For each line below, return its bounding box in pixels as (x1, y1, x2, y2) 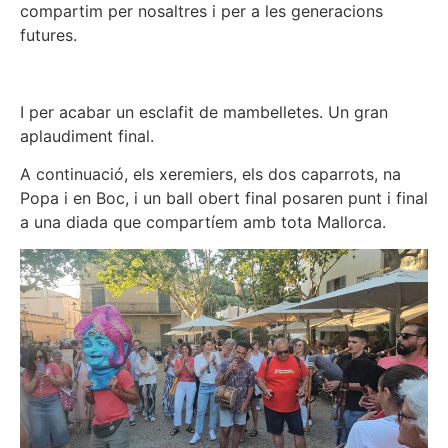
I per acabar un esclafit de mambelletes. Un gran (20, 101, 388, 122)
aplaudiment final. (20, 125, 154, 146)
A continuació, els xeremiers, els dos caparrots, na (20, 164, 401, 185)
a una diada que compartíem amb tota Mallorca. (20, 212, 386, 233)
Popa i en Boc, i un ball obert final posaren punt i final (20, 188, 428, 209)
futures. (20, 25, 77, 46)
